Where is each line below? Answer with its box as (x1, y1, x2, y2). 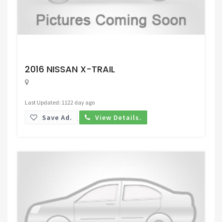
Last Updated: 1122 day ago (25, 98, 95, 106)
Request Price (25, 46, 89, 60)
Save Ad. (40, 112, 72, 122)
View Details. (93, 112, 142, 122)
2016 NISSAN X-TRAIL (25, 62, 115, 75)
